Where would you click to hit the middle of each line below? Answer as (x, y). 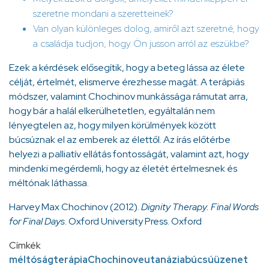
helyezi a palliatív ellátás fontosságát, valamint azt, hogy (129, 154)
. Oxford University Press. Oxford (133, 221)
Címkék (25, 245)
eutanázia (162, 259)
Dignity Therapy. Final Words (200, 207)
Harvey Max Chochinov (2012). (75, 207)
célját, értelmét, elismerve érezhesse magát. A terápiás (127, 82)
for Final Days (37, 221)
